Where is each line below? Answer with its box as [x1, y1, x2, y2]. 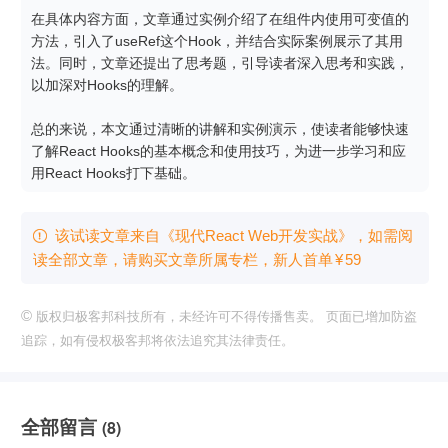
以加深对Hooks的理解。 [31, 76, 183, 93]
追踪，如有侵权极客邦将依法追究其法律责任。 [21, 332, 294, 348]
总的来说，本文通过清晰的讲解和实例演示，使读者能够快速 [31, 120, 409, 137]
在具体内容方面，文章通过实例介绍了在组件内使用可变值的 [31, 10, 409, 27]
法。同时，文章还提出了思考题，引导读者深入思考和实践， [31, 54, 409, 71]
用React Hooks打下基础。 [31, 164, 196, 181]
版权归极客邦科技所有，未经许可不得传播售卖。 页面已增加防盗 [32, 308, 417, 324]
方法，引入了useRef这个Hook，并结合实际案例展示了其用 [31, 32, 403, 49]
